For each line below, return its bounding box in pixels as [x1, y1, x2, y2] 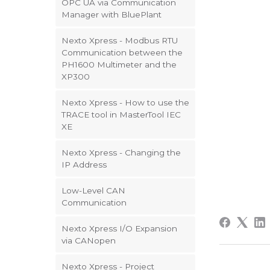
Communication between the [61, 48, 183, 57]
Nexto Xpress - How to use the [61, 98, 189, 107]
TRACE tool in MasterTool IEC [61, 110, 181, 119]
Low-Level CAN [61, 186, 125, 195]
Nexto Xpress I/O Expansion [61, 224, 177, 233]
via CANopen [61, 236, 116, 245]
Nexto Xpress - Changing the [61, 148, 181, 157]
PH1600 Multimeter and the [61, 60, 177, 69]
